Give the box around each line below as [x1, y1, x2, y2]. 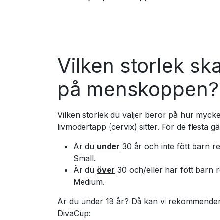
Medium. [73, 177, 105, 187]
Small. [73, 153, 96, 163]
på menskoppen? [57, 77, 219, 101]
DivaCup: [57, 208, 91, 218]
